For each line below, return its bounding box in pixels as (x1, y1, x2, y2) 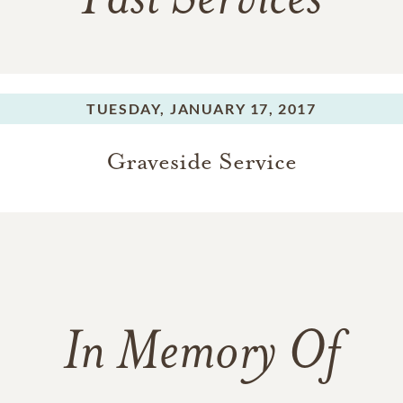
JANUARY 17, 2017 (170, 100, 317, 118)
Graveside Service (106, 147, 297, 177)
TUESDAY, (86, 100, 166, 118)
